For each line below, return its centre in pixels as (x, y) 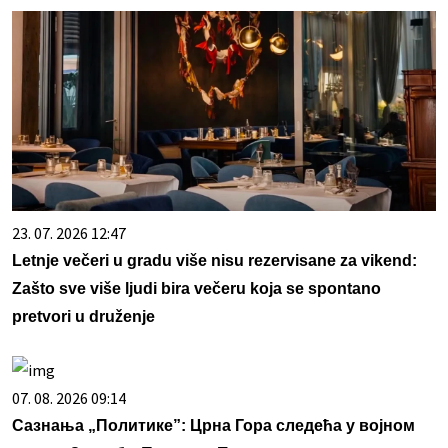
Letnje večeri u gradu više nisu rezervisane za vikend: (214, 260)
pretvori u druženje (83, 316)
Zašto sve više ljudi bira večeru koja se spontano (196, 288)
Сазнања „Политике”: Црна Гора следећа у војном (213, 425)
